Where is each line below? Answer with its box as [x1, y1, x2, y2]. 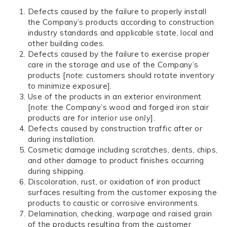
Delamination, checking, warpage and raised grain [28, 209, 212, 218]
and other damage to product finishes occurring [28, 156, 204, 165]
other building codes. [28, 39, 105, 48]
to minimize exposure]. [28, 81, 112, 91]
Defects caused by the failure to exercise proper [28, 49, 210, 59]
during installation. [28, 134, 95, 144]
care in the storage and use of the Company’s [28, 60, 199, 69]
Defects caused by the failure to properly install [28, 7, 207, 16]
